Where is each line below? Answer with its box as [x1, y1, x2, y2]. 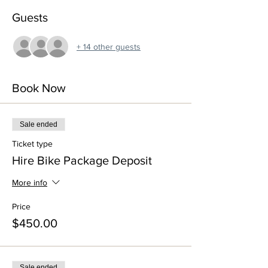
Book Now [12, 81, 66, 95]
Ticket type [12, 139, 53, 148]
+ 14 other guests [77, 41, 141, 51]
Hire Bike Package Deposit [12, 154, 152, 167]
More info [12, 178, 47, 188]
